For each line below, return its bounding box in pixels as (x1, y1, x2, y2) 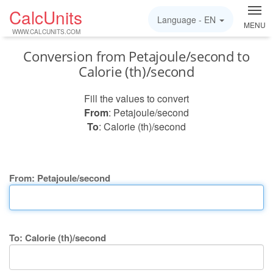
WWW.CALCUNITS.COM (12, 27, 80, 36)
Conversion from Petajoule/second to (23, 47, 250, 65)
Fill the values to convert (84, 91, 189, 105)
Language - (157, 13, 204, 26)
